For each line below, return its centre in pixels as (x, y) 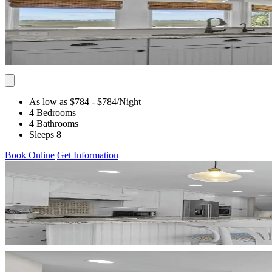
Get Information (88, 155)
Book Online (30, 155)
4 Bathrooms (54, 123)
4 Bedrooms (53, 112)
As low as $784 (59, 101)
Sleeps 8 (45, 134)
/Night (129, 101)
